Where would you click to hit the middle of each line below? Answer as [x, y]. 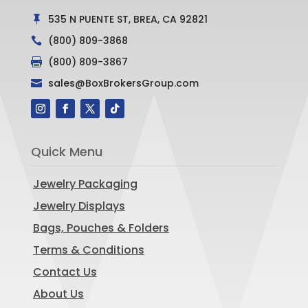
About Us [58, 294]
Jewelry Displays [79, 206]
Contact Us [65, 272]
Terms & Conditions [88, 250]
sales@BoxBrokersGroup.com [123, 83]
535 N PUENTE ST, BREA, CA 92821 [128, 19]
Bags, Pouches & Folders [101, 228]
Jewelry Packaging [85, 184]
